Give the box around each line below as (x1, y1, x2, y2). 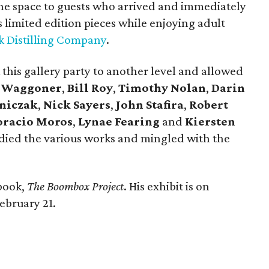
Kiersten (185, 114, 235, 128)
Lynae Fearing (78, 114, 160, 128)
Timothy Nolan (118, 80, 206, 95)
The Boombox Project (27, 179, 124, 193)
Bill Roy (67, 80, 113, 95)
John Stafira (116, 97, 184, 112)
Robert (189, 97, 228, 112)
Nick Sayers (43, 97, 110, 112)
